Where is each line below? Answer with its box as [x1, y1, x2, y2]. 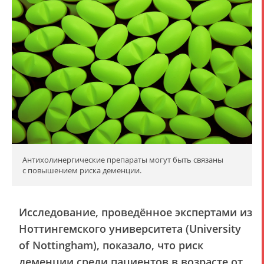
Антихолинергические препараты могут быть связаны [22, 154, 223, 166]
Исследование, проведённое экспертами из [19, 205, 252, 220]
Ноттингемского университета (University [19, 222, 241, 236]
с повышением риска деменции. [22, 165, 141, 176]
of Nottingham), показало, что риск [19, 238, 203, 253]
